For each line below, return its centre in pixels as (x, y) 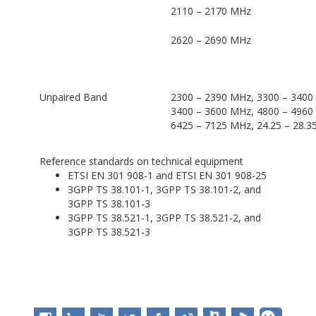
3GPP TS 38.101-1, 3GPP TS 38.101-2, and (164, 190)
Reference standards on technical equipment (141, 162)
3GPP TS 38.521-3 (109, 232)
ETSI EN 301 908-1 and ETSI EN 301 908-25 (167, 176)
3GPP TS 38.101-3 (109, 204)
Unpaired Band (73, 97)
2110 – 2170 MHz (211, 11)
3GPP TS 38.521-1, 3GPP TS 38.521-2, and (164, 218)
